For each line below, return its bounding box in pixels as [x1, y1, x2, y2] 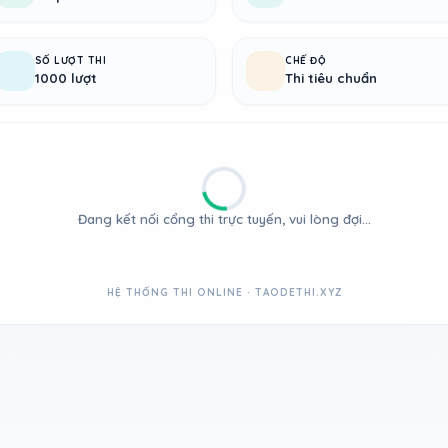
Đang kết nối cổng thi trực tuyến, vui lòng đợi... [77, 210, 371, 227]
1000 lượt [34, 70, 97, 87]
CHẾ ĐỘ [285, 53, 327, 67]
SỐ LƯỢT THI [34, 53, 107, 67]
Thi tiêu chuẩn [285, 70, 378, 87]
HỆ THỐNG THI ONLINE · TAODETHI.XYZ [106, 285, 342, 299]
